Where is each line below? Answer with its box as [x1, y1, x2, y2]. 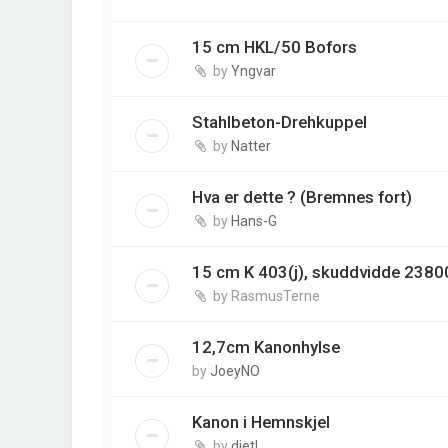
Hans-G [231, 212, 277, 229]
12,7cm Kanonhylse [192, 336, 340, 357]
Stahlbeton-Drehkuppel [192, 111, 367, 132]
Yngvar [231, 62, 276, 79]
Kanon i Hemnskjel [192, 411, 330, 432]
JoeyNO [210, 362, 260, 379]
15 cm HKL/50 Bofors [192, 36, 357, 57]
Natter [231, 137, 271, 154]
